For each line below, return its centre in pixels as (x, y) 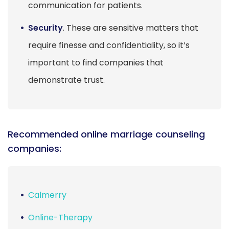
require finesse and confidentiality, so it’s (109, 45)
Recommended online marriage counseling (106, 134)
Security (45, 28)
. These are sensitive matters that (131, 28)
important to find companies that (96, 62)
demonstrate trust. (66, 80)
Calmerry (47, 195)
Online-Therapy (60, 217)
